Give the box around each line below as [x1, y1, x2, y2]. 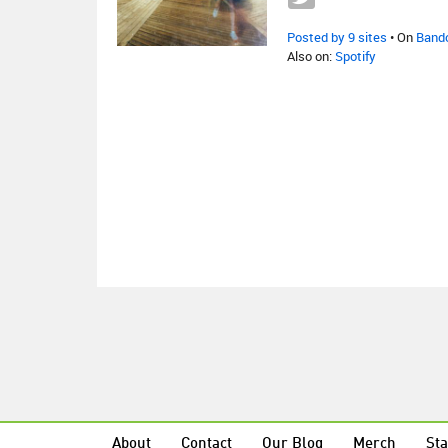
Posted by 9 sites [287, 28, 387, 46]
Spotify [335, 47, 376, 65]
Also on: [287, 47, 335, 65]
